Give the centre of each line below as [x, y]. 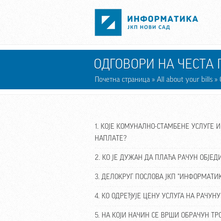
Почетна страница [122, 80]
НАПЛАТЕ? [111, 139]
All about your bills [185, 80]
